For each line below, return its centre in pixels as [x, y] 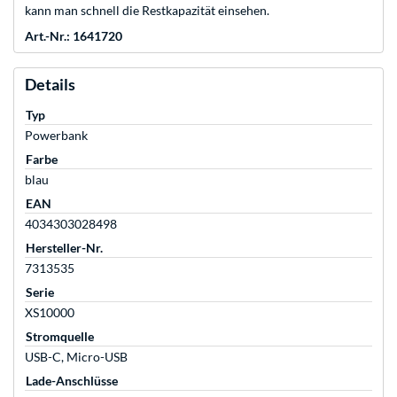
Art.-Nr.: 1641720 [74, 36]
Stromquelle [60, 337]
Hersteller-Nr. [64, 248]
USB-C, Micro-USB [76, 357]
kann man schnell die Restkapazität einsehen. [147, 11]
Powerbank [56, 136]
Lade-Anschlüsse [72, 381]
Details [50, 85]
